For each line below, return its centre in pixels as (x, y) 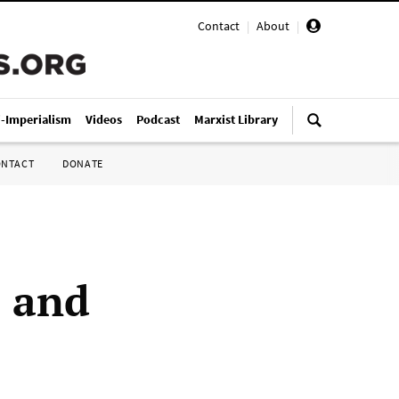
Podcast (158, 119)
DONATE (83, 163)
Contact (219, 26)
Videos (104, 119)
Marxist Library (236, 119)
